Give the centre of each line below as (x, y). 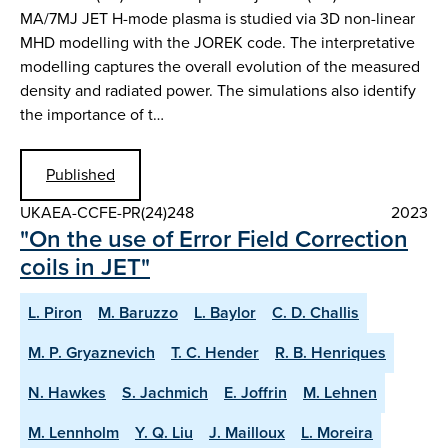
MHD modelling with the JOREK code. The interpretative (217, 43)
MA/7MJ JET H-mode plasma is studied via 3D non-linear (217, 19)
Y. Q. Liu (164, 432)
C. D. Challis (315, 312)
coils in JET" (85, 266)
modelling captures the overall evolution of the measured (220, 67)
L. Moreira (337, 432)
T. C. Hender (215, 352)
